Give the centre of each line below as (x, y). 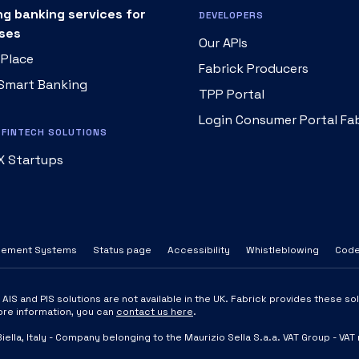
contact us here (155, 312)
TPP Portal (232, 94)
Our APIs (223, 43)
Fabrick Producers (254, 69)
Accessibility (199, 250)
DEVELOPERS (231, 15)
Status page (122, 250)
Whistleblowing (282, 250)
